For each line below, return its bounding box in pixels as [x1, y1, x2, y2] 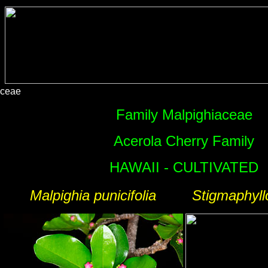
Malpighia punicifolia [30, 187, 156, 203]
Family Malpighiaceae [115, 106, 252, 123]
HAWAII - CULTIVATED [109, 159, 258, 175]
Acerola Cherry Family [114, 133, 254, 149]
